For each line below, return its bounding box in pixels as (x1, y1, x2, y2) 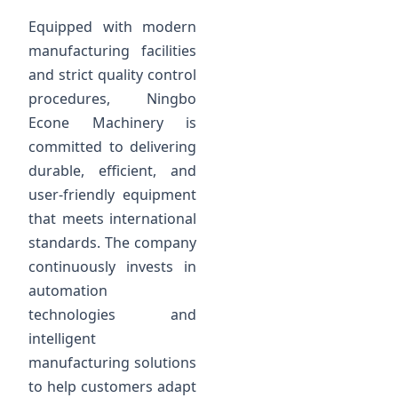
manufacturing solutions (28, 353, 197, 373)
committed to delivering (28, 137, 197, 157)
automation (28, 281, 107, 301)
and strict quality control (28, 65, 197, 85)
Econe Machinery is (28, 113, 197, 133)
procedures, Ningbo (28, 89, 197, 109)
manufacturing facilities (28, 41, 197, 61)
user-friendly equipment (28, 185, 197, 205)
